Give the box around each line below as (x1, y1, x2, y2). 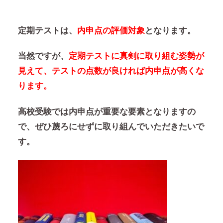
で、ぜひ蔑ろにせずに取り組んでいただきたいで (17, 121, 204, 131)
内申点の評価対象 (77, 25, 145, 35)
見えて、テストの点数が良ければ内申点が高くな (17, 66, 204, 76)
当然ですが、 (17, 51, 69, 61)
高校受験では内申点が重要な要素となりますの (17, 107, 196, 116)
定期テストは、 (17, 25, 77, 35)
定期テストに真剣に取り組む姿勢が (68, 51, 204, 61)
